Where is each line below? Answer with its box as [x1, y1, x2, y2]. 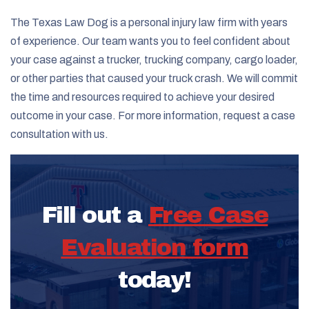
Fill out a [41, 202, 148, 228]
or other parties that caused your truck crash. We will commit [10, 72, 298, 84]
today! [118, 267, 191, 292]
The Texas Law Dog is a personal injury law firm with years [10, 16, 288, 28]
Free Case [148, 202, 268, 228]
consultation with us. [10, 128, 108, 140]
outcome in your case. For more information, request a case [10, 109, 295, 121]
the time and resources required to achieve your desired [10, 90, 275, 103]
